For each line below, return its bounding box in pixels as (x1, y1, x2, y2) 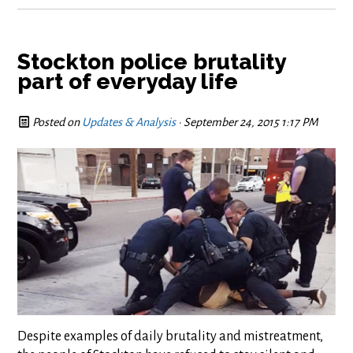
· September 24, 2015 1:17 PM (176, 116, 319, 128)
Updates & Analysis (82, 116, 176, 128)
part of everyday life (17, 69, 239, 95)
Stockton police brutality (17, 49, 286, 75)
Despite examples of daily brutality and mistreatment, (17, 329, 324, 344)
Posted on (30, 116, 83, 128)
